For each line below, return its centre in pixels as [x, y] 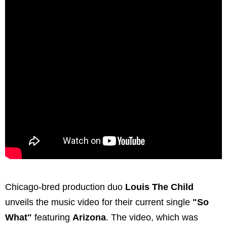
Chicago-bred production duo [65, 187]
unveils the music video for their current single [99, 202]
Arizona [89, 218]
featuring [52, 218]
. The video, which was [152, 218]
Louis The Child [159, 187]
